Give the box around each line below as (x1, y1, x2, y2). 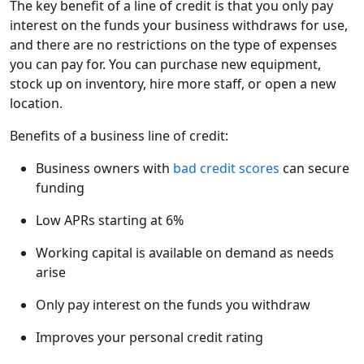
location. (10, 94, 63, 113)
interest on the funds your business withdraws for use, (10, 16, 348, 35)
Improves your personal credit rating (36, 328, 263, 347)
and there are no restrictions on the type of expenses (10, 36, 337, 54)
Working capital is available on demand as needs (36, 244, 334, 262)
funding (36, 179, 84, 197)
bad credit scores (173, 159, 279, 178)
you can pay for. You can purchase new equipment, (10, 55, 321, 74)
